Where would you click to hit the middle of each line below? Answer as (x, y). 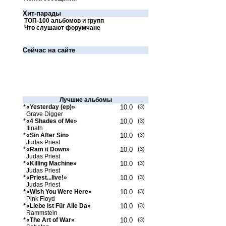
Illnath (35, 128)
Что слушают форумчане (62, 28)
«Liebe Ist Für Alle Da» (59, 206)
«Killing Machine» (51, 163)
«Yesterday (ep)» (51, 107)
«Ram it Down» (48, 149)
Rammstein (42, 213)
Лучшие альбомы (86, 100)
